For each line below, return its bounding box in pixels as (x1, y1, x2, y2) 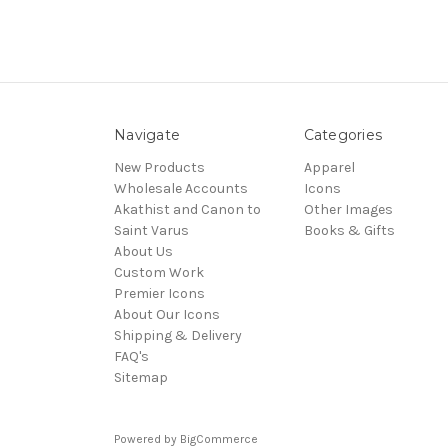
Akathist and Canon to (114, 200, 261, 218)
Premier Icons (114, 284, 205, 302)
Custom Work (114, 263, 204, 281)
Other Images (303, 200, 393, 218)
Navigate (114, 125, 180, 144)
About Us (114, 242, 173, 260)
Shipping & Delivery (114, 326, 242, 344)
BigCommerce (180, 431, 258, 446)
